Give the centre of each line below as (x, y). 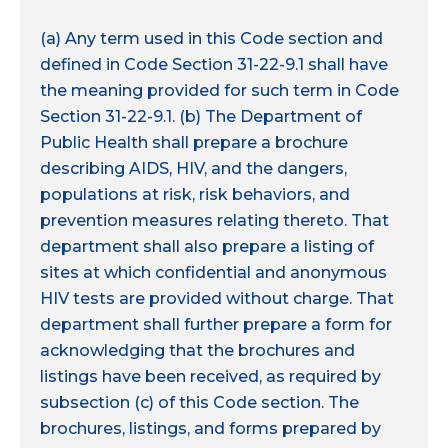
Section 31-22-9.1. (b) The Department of (201, 116)
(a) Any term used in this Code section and (211, 38)
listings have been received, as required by (210, 376)
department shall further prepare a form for (216, 324)
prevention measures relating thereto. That (214, 220)
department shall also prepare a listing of (207, 246)
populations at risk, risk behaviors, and (195, 194)
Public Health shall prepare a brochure (194, 142)
